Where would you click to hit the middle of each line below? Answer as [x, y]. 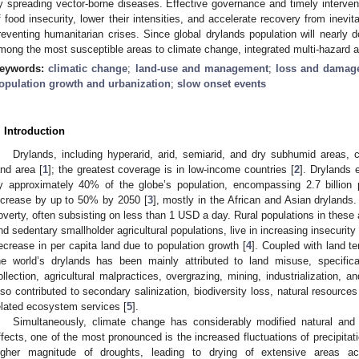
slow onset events [222, 83]
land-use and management [202, 68]
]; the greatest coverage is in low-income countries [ [171, 169]
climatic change [88, 68]
